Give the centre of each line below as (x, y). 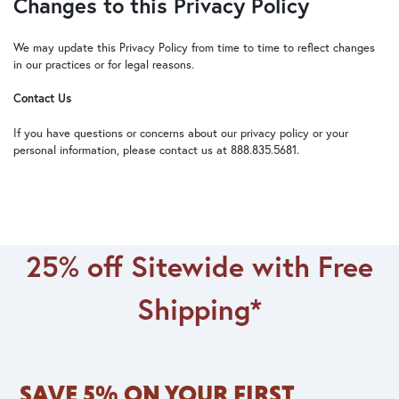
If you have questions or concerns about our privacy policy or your (180, 133)
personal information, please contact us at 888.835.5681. (156, 150)
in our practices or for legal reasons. (103, 64)
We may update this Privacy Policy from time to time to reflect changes (194, 47)
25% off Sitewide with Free (199, 266)
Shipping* (199, 309)
